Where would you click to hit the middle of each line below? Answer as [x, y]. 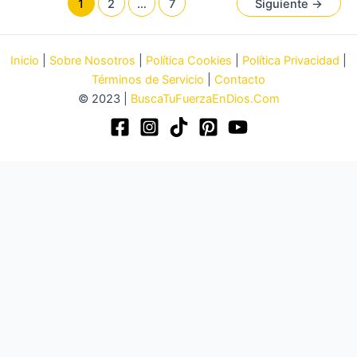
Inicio [25, 61]
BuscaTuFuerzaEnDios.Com [205, 99]
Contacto [240, 80]
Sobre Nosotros [92, 61]
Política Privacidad [291, 61]
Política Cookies [189, 61]
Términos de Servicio [148, 80]
